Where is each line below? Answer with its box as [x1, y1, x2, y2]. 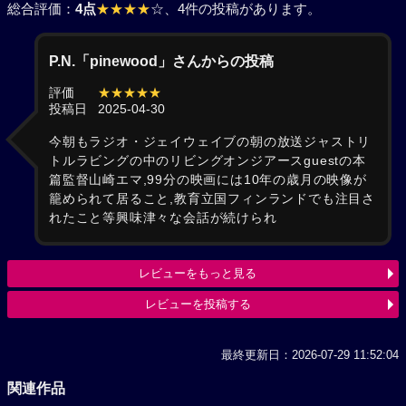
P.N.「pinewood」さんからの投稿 [49, 53, 274, 69]
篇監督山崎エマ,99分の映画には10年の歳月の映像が [49, 173, 367, 187]
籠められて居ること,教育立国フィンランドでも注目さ [49, 192, 375, 206]
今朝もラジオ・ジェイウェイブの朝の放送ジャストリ [49, 135, 372, 149]
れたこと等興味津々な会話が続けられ [49, 211, 277, 225]
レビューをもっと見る [139, 266, 257, 280]
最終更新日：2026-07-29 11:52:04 [221, 348, 399, 362]
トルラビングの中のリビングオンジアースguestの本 [49, 154, 366, 168]
